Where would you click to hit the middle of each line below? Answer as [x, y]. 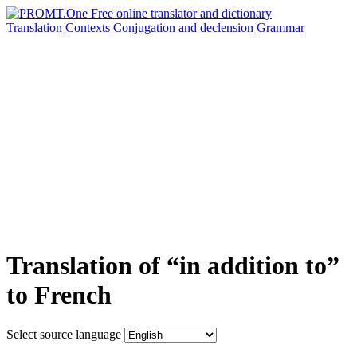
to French [59, 295]
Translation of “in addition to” [173, 266]
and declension [216, 27]
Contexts [88, 27]
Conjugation [146, 27]
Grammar [280, 27]
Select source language [64, 334]
